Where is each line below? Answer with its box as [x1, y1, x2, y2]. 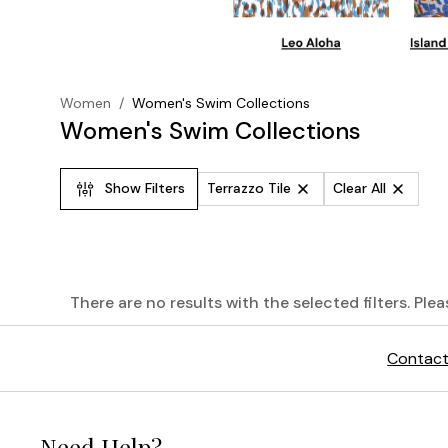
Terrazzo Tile [207, 179, 291, 198]
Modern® [50, 396, 168, 434]
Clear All [333, 179, 386, 198]
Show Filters [105, 179, 185, 198]
